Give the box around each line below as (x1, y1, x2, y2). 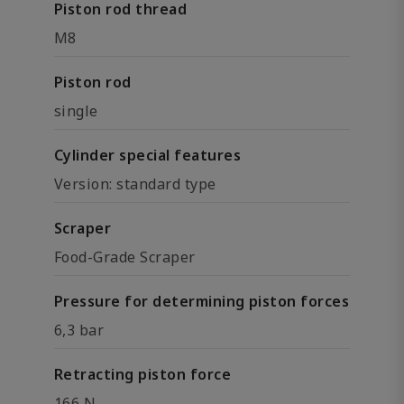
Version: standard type (54, 174, 216, 194)
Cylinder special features (54, 145, 241, 165)
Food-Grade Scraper (54, 247, 196, 267)
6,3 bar (54, 320, 105, 340)
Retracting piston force (54, 364, 232, 384)
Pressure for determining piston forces (54, 291, 350, 311)
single (54, 101, 98, 121)
